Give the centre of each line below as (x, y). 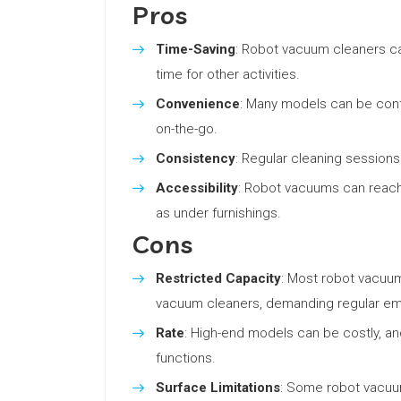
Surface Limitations (218, 388)
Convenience (198, 104)
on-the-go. (187, 129)
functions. (186, 358)
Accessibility (197, 188)
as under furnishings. (218, 213)
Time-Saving (196, 49)
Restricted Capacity (218, 278)
